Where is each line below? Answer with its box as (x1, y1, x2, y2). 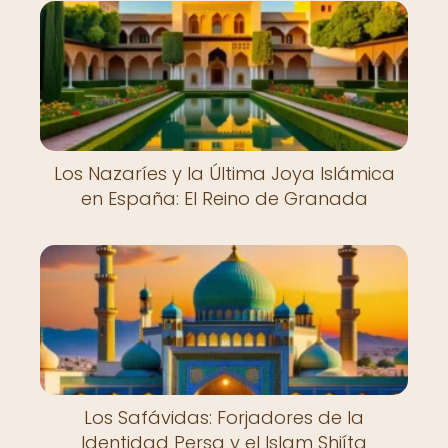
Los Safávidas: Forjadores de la (84, 404, 364, 430)
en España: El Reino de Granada (80, 186, 368, 212)
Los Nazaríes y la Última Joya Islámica (53, 161, 395, 187)
